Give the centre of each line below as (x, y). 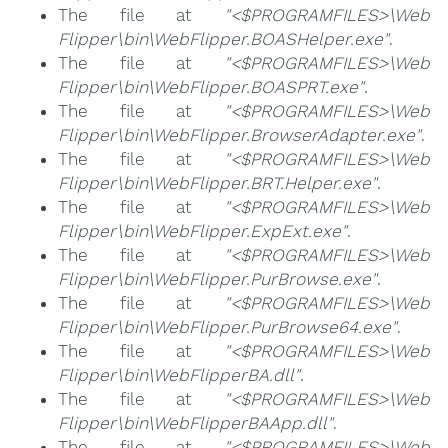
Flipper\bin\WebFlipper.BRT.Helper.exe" (217, 183)
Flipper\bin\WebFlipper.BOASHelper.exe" (223, 39)
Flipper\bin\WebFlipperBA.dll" (178, 375)
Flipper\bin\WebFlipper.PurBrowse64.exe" (227, 327)
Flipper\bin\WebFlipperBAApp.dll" (195, 423)
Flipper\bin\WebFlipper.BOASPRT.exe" (210, 87)
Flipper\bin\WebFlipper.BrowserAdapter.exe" (239, 135)
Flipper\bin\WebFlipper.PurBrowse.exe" (217, 279)
